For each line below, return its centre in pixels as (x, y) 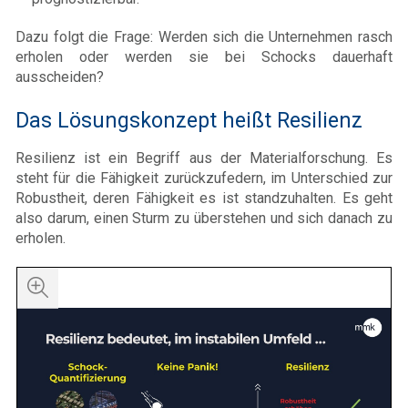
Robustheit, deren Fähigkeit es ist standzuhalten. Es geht (204, 198)
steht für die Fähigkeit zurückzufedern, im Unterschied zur (204, 178)
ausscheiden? (60, 76)
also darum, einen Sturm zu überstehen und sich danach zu (204, 218)
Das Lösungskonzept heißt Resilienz (189, 120)
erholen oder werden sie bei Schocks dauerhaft (204, 56)
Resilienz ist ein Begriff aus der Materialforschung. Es (204, 158)
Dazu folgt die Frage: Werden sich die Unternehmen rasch (204, 36)
